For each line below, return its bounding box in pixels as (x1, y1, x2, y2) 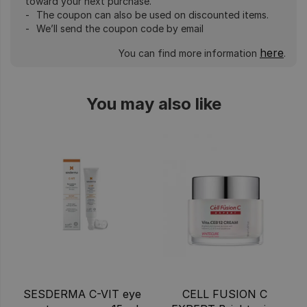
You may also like (86, 93, 221, 114)
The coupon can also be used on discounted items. (36, 8, 269, 21)
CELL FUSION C (182, 287, 268, 302)
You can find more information (119, 47, 260, 59)
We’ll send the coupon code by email (36, 22, 204, 34)
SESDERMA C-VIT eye (23, 287, 141, 302)
